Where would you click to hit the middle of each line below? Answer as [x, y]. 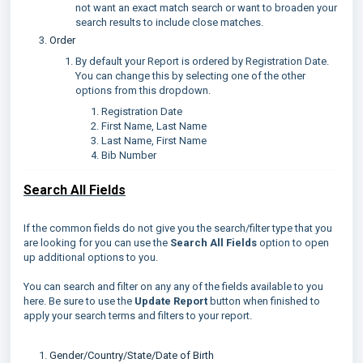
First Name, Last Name [154, 126]
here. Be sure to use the [79, 301]
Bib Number [129, 155]
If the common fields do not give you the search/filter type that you [178, 228]
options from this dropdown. [143, 90]
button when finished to [264, 301]
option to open [293, 242]
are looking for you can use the [97, 242]
